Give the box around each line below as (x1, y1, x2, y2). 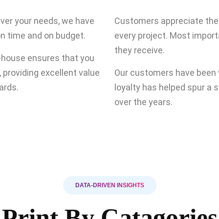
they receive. (114, 45, 165, 55)
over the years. (114, 97, 173, 107)
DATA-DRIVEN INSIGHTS (75, 182, 144, 189)
